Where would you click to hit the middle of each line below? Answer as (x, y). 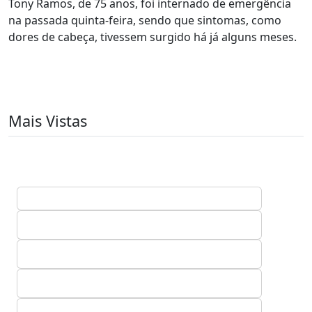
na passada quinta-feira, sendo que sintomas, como (145, 20)
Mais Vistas (48, 121)
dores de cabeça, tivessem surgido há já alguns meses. (154, 37)
